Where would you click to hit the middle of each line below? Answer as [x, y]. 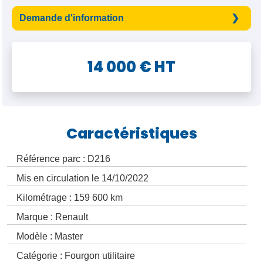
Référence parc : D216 [63, 159]
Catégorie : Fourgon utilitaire [76, 256]
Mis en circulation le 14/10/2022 [82, 178]
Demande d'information [72, 18]
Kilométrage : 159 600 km [70, 198]
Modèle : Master [50, 237]
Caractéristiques [131, 134]
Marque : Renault [52, 217]
